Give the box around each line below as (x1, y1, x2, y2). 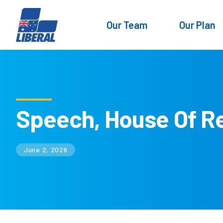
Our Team (107, 19, 147, 31)
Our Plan (179, 19, 216, 31)
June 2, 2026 (24, 145, 68, 154)
